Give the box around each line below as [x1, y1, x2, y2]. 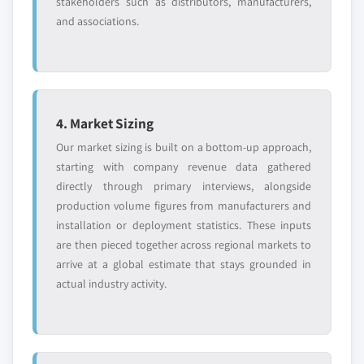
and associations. [56, 14, 139, 29]
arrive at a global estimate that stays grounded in [56, 257, 311, 272]
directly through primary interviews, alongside [56, 179, 311, 194]
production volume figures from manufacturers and [56, 198, 311, 214]
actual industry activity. [56, 276, 167, 292]
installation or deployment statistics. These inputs [56, 218, 311, 233]
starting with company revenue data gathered [56, 159, 311, 175]
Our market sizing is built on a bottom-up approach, [56, 140, 311, 155]
